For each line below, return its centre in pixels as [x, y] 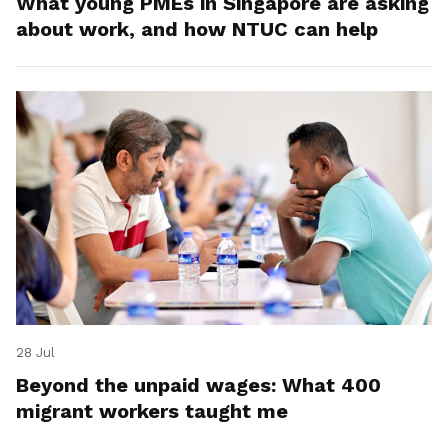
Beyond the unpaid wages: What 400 [198, 385]
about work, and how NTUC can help [197, 29]
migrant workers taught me [152, 411]
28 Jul [35, 353]
